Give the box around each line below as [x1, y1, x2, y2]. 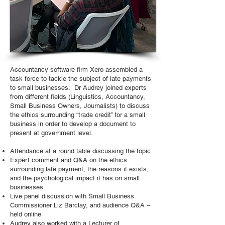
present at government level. [10, 129, 93, 137]
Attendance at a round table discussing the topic [10, 147, 151, 155]
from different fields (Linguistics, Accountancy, [10, 93, 145, 100]
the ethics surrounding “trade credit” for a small [10, 111, 145, 119]
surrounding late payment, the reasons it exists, [10, 165, 149, 173]
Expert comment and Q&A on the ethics [10, 156, 127, 164]
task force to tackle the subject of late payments [10, 75, 151, 82]
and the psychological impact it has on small [10, 174, 140, 182]
